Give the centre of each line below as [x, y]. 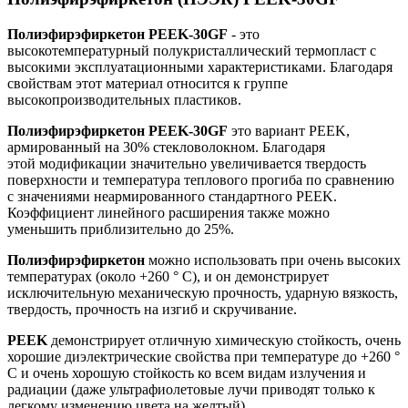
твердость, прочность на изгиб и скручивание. [152, 310]
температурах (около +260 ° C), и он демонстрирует [168, 277]
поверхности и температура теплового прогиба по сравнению [201, 180]
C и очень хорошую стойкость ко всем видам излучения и [187, 373]
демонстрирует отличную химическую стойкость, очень [224, 341]
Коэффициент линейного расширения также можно [168, 213]
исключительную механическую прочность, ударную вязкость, [203, 293]
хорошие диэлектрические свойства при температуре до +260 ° [204, 357]
